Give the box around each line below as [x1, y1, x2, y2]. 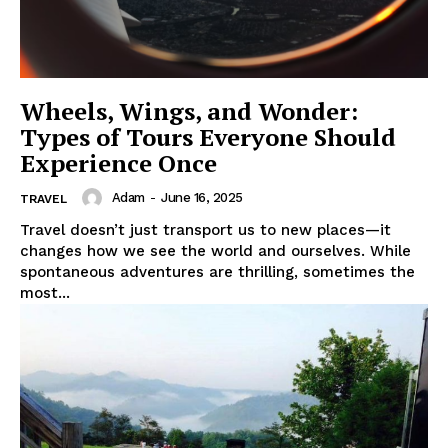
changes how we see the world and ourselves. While [20, 241, 411, 260]
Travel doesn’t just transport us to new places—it [20, 220, 391, 239]
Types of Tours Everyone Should [20, 120, 396, 153]
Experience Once [20, 146, 217, 179]
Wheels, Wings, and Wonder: [20, 94, 358, 127]
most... [20, 283, 70, 302]
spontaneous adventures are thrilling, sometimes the [20, 262, 415, 281]
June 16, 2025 [161, 189, 243, 205]
